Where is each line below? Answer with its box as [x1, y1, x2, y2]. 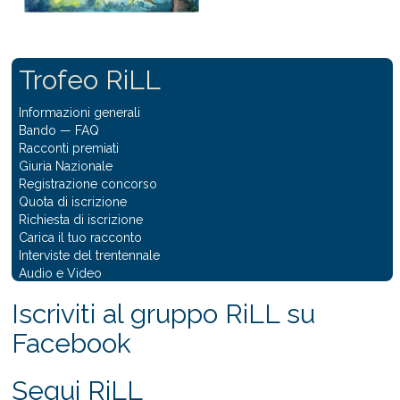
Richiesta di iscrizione [19, 212, 143, 227]
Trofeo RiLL [19, 63, 161, 96]
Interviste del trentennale [19, 247, 160, 262]
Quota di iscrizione [19, 194, 127, 209]
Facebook [12, 327, 131, 359]
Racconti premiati [19, 140, 119, 155]
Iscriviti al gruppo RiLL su [12, 297, 315, 329]
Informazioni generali [19, 104, 140, 120]
